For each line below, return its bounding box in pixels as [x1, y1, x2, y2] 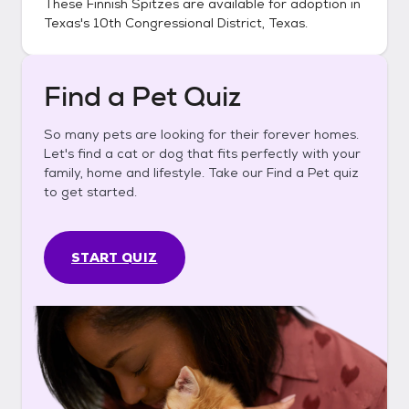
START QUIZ [71, 249, 158, 266]
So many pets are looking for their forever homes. [44, 126, 359, 142]
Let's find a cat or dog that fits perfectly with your [44, 145, 361, 162]
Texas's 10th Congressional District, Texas [44, 15, 305, 31]
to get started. [44, 184, 137, 200]
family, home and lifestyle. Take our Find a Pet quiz [44, 164, 359, 181]
